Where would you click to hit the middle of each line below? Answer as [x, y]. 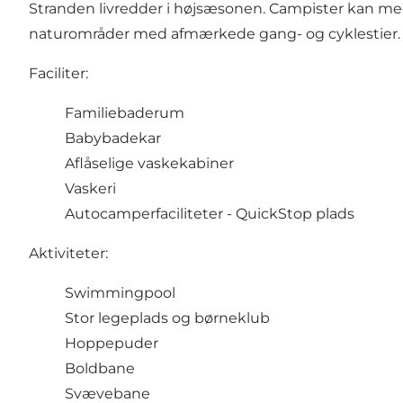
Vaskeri [90, 189]
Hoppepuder [112, 344]
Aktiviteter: [68, 254]
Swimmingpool [120, 293]
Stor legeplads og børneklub [167, 318]
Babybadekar [113, 139]
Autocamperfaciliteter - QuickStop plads [210, 214]
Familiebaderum [125, 113]
